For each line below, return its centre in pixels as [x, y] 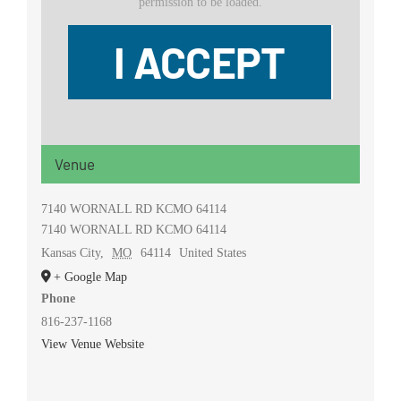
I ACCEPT [200, 62]
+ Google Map [90, 277]
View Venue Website [92, 344]
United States [213, 252]
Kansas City [70, 252]
